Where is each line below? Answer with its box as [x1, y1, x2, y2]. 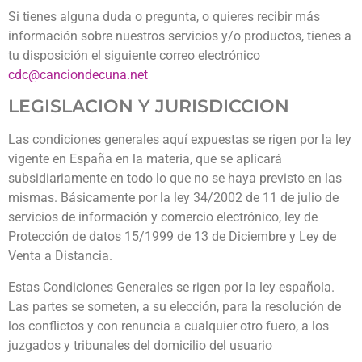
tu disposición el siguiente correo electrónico [8, 48, 260, 64]
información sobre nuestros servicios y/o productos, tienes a [8, 28, 351, 44]
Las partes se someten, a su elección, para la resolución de [8, 298, 341, 314]
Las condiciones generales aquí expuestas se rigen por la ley [8, 132, 351, 148]
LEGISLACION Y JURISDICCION [8, 95, 289, 118]
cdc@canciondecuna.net [8, 67, 148, 83]
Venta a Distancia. [8, 248, 112, 264]
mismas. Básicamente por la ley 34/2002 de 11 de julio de [8, 190, 339, 206]
